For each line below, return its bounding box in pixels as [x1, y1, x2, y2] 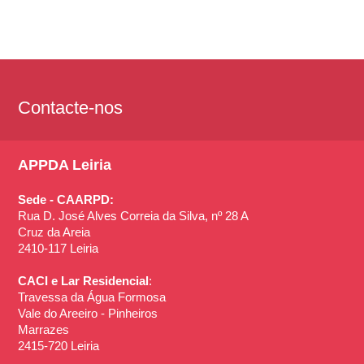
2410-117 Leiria [18, 241, 99, 255]
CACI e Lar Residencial [18, 274, 149, 288]
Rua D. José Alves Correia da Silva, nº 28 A [18, 209, 249, 223]
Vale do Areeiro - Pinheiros [18, 306, 158, 320]
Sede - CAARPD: [18, 193, 115, 206]
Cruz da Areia [18, 225, 91, 239]
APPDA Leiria [18, 156, 112, 173]
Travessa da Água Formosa [18, 290, 167, 304]
